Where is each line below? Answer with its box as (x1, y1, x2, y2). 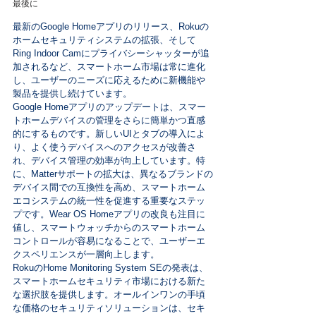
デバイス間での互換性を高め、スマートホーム (13, 182, 205, 193)
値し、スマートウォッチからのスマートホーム (13, 222, 205, 233)
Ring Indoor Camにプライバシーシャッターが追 (13, 48, 209, 59)
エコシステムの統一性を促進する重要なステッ (13, 195, 205, 206)
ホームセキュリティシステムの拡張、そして (13, 35, 196, 45)
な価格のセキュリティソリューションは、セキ (13, 303, 205, 313)
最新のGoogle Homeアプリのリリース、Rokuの (13, 21, 209, 32)
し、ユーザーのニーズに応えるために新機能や (13, 75, 205, 85)
